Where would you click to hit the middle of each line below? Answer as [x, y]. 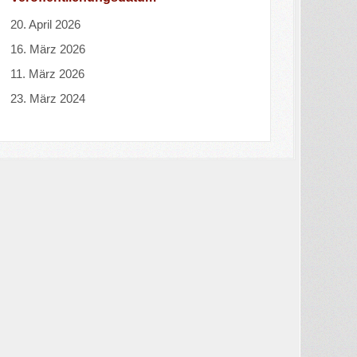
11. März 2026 [47, 73]
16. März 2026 [47, 49]
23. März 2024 [47, 98]
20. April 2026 [45, 24]
